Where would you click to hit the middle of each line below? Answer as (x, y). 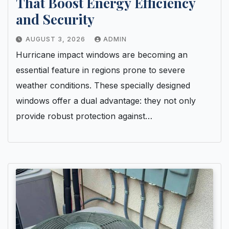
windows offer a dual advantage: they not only (106, 101)
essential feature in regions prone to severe (100, 70)
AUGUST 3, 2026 (56, 39)
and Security (55, 19)
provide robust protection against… (84, 116)
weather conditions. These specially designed (103, 86)
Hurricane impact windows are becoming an (102, 55)
